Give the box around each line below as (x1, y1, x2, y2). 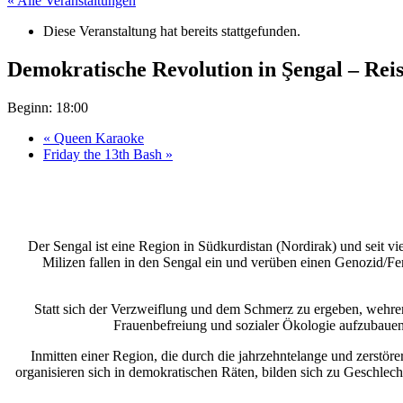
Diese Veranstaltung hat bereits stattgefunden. (43, 23, 300, 40)
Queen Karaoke (50, 130, 144, 146)
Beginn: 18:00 (7, 99, 88, 115)
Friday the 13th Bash (43, 146, 166, 162)
